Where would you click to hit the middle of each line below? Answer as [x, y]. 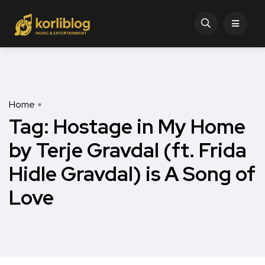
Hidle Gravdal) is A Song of [132, 174]
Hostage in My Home [149, 127]
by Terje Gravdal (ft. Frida [128, 150]
